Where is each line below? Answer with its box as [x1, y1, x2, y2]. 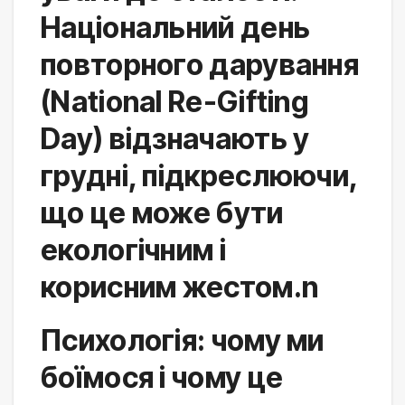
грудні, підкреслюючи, [41, 157, 358, 193]
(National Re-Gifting [41, 83, 308, 119]
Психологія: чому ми [41, 322, 325, 358]
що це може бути [41, 194, 284, 231]
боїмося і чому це [41, 359, 284, 395]
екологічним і [41, 231, 226, 268]
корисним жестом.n [41, 268, 319, 305]
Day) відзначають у [41, 120, 310, 156]
